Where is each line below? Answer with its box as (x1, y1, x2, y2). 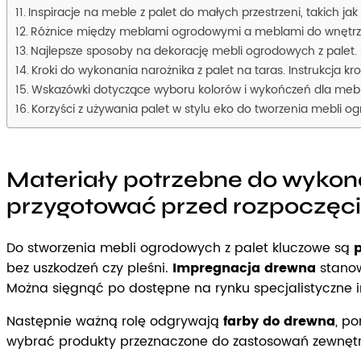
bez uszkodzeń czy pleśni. (6, 257, 172, 279)
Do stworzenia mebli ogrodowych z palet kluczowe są (6, 237, 354, 259)
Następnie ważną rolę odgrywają (6, 310, 223, 332)
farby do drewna (223, 310, 335, 332)
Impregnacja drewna (172, 257, 316, 279)
